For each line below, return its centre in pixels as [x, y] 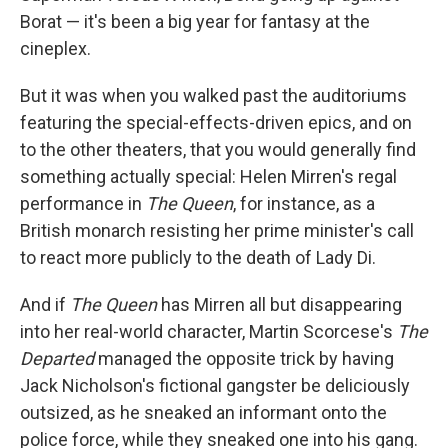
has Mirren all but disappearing [279, 304]
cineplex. [55, 48]
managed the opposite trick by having [244, 358]
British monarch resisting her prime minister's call [217, 230]
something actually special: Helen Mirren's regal [208, 176]
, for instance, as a [304, 203]
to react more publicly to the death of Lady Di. [198, 257]
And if [45, 304]
